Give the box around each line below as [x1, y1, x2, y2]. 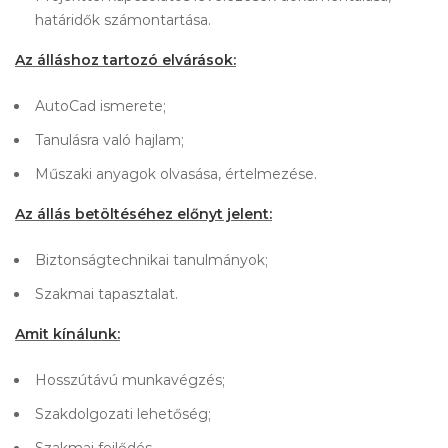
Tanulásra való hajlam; [35, 131, 184, 149]
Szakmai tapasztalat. [35, 285, 178, 303]
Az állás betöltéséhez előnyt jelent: [15, 205, 272, 223]
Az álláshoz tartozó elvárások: [15, 51, 236, 69]
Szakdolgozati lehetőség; [35, 405, 211, 423]
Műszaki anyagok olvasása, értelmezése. [35, 165, 317, 183]
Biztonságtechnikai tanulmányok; [35, 251, 268, 269]
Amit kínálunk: [15, 325, 120, 343]
